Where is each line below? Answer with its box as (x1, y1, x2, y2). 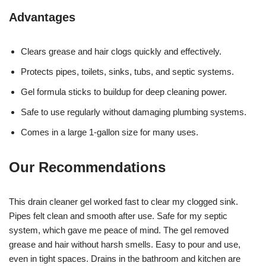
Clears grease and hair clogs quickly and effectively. (21, 46, 221, 56)
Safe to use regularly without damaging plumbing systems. (21, 106, 246, 117)
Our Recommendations (9, 159, 166, 175)
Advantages (9, 10, 75, 24)
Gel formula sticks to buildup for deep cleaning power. (21, 86, 227, 97)
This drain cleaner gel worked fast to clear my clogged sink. (9, 196, 238, 207)
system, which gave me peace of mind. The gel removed (9, 224, 229, 235)
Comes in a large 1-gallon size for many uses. (21, 126, 198, 137)
